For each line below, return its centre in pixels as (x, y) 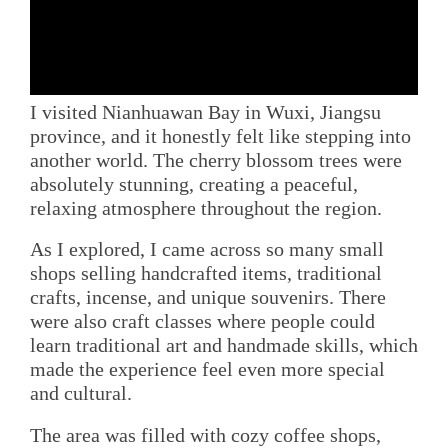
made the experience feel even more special (207, 369)
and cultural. (81, 393)
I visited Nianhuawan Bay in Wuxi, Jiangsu (205, 112)
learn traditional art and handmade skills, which (224, 345)
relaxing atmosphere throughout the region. (206, 208)
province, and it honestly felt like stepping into (220, 136)
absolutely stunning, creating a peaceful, (194, 184)
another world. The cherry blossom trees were (216, 160)
